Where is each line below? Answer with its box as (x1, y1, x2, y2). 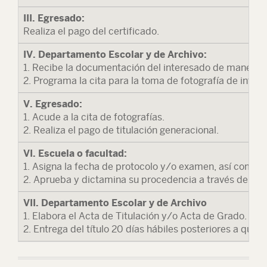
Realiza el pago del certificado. (23, 26, 159, 37)
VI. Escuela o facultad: (23, 148, 127, 159)
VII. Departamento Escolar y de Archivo (23, 197, 207, 209)
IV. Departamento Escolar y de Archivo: (23, 49, 207, 60)
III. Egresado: (23, 13, 85, 24)
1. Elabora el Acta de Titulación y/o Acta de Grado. (23, 210, 247, 222)
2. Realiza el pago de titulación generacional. (23, 125, 219, 136)
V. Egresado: (23, 98, 82, 110)
